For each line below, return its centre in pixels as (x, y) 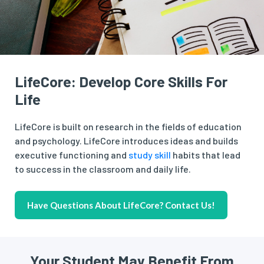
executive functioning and (72, 154)
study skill (150, 154)
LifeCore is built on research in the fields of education (128, 126)
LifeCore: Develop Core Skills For (121, 81)
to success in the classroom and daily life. (103, 169)
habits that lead (206, 154)
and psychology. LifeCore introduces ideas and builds (126, 140)
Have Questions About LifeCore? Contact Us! (121, 205)
